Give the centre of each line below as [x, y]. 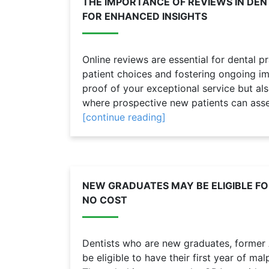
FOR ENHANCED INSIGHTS [145, 16]
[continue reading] [124, 117]
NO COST [105, 200]
